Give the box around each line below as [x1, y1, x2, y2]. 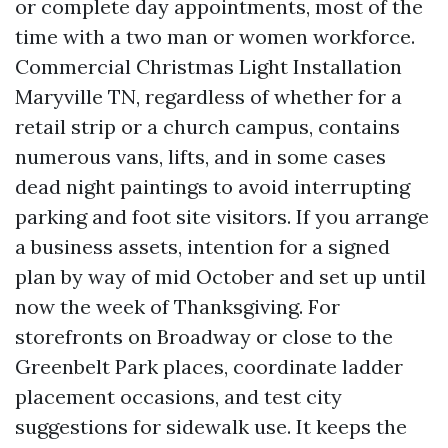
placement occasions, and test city [15, 384, 342, 409]
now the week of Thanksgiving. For [15, 294, 340, 319]
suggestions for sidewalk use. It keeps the [15, 414, 407, 439]
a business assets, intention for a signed [15, 234, 390, 259]
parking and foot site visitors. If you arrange [15, 204, 429, 229]
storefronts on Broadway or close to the [15, 324, 393, 349]
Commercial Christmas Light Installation [15, 54, 402, 79]
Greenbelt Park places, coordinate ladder [15, 354, 403, 379]
